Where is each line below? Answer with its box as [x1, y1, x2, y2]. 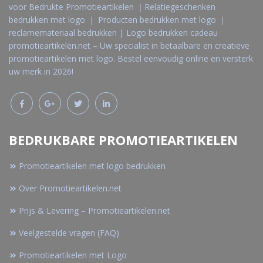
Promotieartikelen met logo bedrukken [19, 160, 166, 171]
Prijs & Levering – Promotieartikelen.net [19, 205, 170, 216]
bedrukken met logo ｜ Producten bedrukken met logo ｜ [9, 14, 227, 25]
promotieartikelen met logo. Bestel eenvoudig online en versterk [9, 53, 253, 64]
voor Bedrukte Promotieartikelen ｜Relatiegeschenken [9, 1, 215, 12]
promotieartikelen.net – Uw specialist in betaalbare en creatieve [9, 40, 249, 51]
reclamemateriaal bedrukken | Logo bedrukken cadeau [9, 27, 218, 38]
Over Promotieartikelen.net [19, 183, 122, 194]
